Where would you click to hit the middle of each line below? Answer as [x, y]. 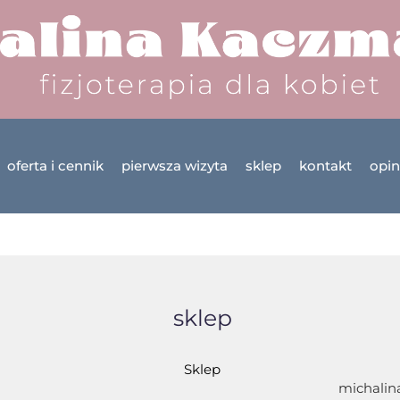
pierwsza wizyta [175, 166]
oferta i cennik [56, 166]
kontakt [326, 166]
